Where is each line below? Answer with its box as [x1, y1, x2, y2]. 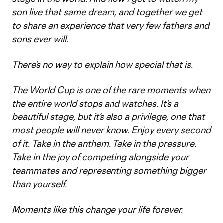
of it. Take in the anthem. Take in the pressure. [12, 138, 196, 149]
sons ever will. [12, 33, 68, 44]
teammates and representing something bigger [12, 165, 206, 176]
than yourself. [12, 178, 67, 189]
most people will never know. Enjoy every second [12, 124, 211, 135]
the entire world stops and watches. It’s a [12, 98, 178, 109]
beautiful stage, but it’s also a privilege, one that [12, 111, 205, 122]
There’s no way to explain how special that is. [12, 59, 193, 70]
